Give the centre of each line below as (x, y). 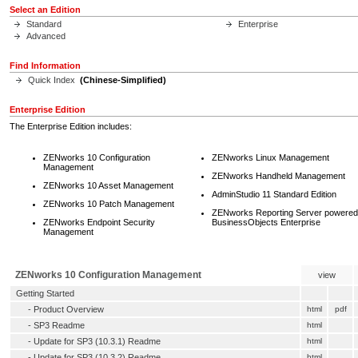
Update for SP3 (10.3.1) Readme (97, 342)
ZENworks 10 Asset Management (108, 186)
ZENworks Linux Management (270, 158)
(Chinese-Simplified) (122, 80)
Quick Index (52, 80)
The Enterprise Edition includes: (71, 127)
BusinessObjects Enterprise (266, 223)
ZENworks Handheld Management (278, 176)
